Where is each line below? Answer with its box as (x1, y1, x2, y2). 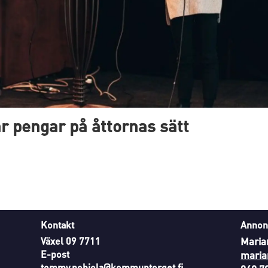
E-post (41, 247, 70, 260)
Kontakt (41, 218, 75, 232)
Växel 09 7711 (41, 234, 101, 247)
